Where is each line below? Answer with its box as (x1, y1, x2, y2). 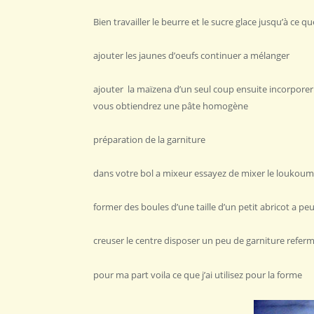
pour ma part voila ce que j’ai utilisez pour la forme (93, 268, 302, 281)
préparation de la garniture (93, 133, 205, 146)
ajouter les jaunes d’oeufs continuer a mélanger (93, 48, 289, 62)
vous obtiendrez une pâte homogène (93, 99, 248, 112)
